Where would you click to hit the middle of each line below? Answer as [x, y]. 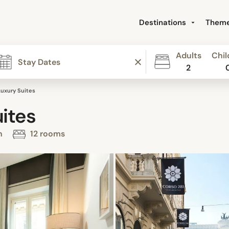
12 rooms [47, 134]
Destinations [164, 22]
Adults [188, 55]
